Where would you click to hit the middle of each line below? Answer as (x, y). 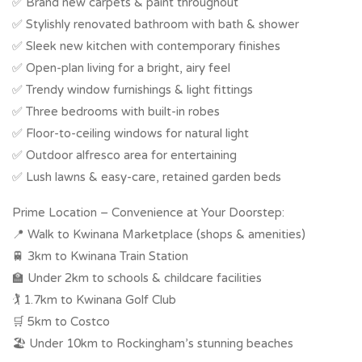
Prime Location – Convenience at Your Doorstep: (148, 212)
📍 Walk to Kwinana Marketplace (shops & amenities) (159, 234)
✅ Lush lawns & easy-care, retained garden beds (147, 177)
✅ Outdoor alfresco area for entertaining (124, 155)
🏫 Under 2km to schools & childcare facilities (137, 278)
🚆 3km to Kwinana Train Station (100, 256)
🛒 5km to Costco (61, 321)
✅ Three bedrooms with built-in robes (116, 111)
